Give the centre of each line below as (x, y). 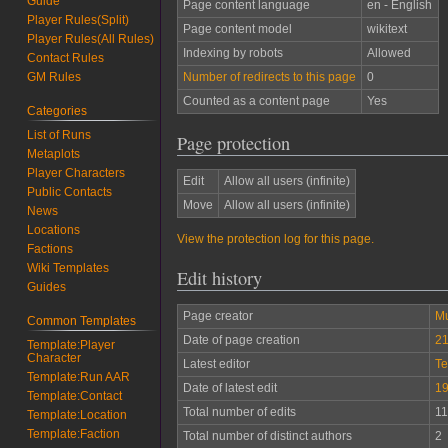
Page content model (237, 29)
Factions (50, 249)
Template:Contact (75, 395)
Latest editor (216, 363)
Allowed (388, 53)
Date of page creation (241, 339)
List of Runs (59, 135)
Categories (57, 111)
